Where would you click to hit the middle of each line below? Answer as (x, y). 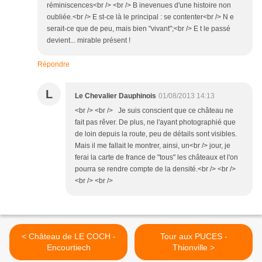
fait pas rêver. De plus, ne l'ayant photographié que (155, 123)
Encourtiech (68, 248)
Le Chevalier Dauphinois (116, 96)
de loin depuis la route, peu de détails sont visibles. (156, 134)
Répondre (54, 65)
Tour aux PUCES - (194, 237)
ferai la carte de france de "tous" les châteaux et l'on (156, 158)
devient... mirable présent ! (89, 41)
